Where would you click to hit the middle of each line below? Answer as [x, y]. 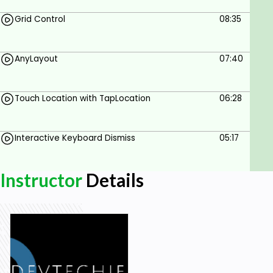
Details [113, 180]
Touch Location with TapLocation [83, 99]
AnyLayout [36, 59]
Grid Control [40, 19]
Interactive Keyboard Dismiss [75, 138]
